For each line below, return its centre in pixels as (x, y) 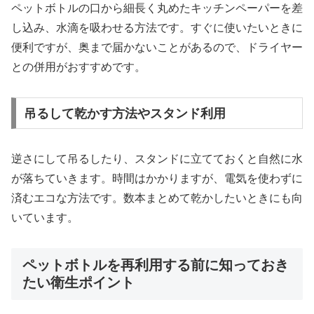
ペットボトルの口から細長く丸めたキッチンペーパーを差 (157, 8)
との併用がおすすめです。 (78, 67)
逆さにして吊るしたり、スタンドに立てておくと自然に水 (157, 159)
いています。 (45, 218)
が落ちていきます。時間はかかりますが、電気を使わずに (157, 179)
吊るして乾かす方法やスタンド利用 (124, 113)
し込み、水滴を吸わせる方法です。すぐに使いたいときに (157, 27)
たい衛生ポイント (78, 283)
